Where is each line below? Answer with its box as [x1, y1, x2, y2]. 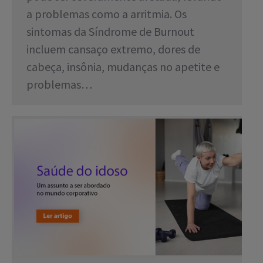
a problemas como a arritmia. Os [26, 6, 187, 21]
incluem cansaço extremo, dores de [26, 41, 200, 56]
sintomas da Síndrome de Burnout [26, 23, 194, 39]
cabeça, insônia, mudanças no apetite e [26, 59, 220, 74]
